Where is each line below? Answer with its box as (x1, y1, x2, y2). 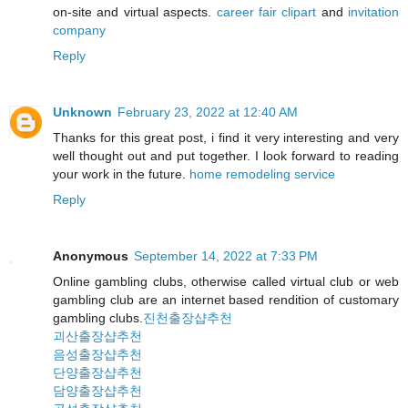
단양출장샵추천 (53, 365, 142, 381)
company (53, 23, 106, 38)
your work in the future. (53, 167, 189, 182)
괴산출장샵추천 (53, 329, 142, 344)
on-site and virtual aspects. (53, 5, 217, 20)
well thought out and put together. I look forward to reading (53, 148, 399, 164)
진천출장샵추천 (143, 311, 232, 326)
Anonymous (53, 249, 128, 264)
